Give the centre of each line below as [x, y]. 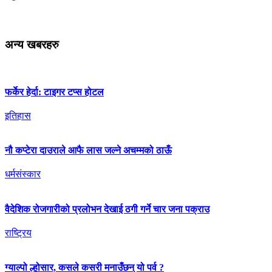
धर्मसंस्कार [23, 174]
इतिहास [18, 115]
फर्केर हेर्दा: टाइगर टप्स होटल [54, 92]
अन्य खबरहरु [32, 44]
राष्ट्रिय [18, 233]
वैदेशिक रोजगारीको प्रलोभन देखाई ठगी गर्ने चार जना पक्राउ [107, 209]
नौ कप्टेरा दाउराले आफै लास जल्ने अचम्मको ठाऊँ [88, 151]
